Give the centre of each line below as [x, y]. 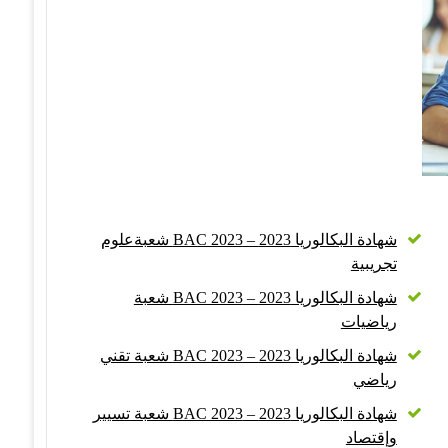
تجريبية [373, 263]
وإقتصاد [371, 437]
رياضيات [368, 321]
